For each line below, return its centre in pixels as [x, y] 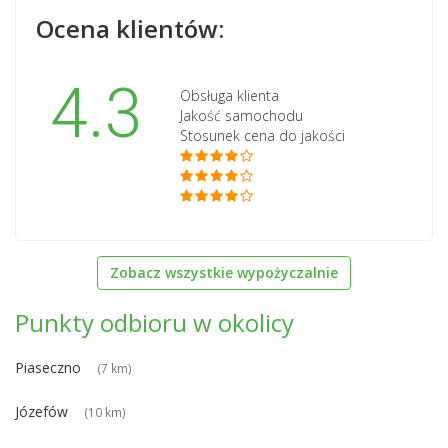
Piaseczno [48, 367]
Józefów [41, 411]
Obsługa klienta [229, 95]
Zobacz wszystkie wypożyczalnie [224, 272]
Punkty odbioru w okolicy [154, 322]
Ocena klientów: [130, 28]
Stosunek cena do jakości [262, 135]
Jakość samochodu [241, 115]
